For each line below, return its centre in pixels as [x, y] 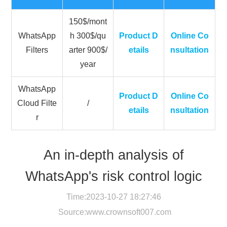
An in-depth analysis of [113, 155]
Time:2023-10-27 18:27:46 [113, 197]
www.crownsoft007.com [128, 212]
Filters [37, 50]
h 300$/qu [88, 35]
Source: [71, 212]
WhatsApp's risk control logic [113, 176]
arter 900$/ [88, 50]
